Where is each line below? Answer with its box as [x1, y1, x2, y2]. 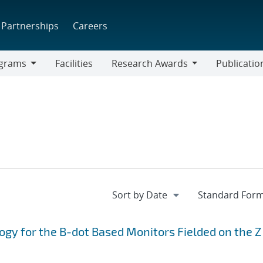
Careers [73, 19, 108, 32]
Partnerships [1, 19, 59, 32]
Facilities [55, 57, 93, 70]
